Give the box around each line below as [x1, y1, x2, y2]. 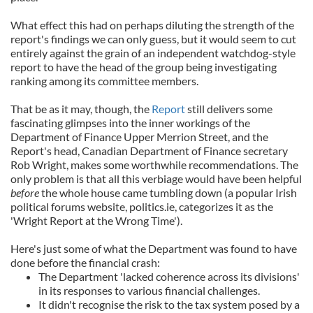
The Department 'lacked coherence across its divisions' [38, 270, 300, 283]
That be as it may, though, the [10, 102, 152, 115]
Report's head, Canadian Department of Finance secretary [10, 144, 288, 157]
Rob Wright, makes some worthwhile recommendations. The [10, 158, 298, 171]
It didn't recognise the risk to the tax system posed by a [38, 298, 300, 311]
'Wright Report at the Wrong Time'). [10, 214, 182, 227]
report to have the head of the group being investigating [10, 60, 277, 73]
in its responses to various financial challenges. [38, 284, 260, 297]
